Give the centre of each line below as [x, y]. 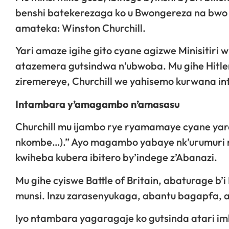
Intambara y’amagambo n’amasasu [98, 104]
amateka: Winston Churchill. [81, 28]
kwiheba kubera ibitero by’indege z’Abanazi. [116, 157]
